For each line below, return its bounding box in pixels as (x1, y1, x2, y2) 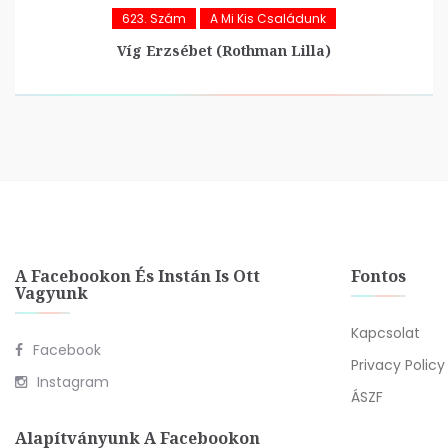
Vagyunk (15, 282, 88, 304)
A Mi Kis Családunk (210, 9, 326, 27)
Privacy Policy (351, 355, 445, 375)
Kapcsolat (351, 323, 420, 343)
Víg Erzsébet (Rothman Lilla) (117, 40, 331, 60)
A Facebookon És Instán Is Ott (15, 265, 260, 287)
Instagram (37, 372, 109, 392)
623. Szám (122, 9, 186, 27)
